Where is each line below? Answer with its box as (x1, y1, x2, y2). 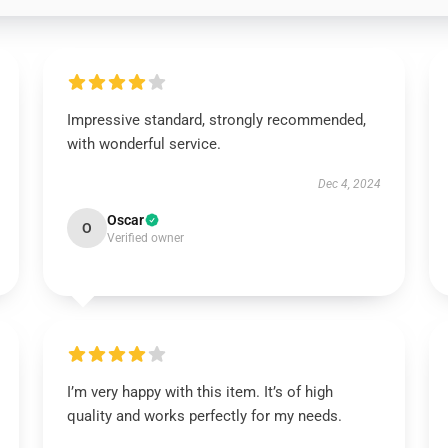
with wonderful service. (66, 135, 221, 153)
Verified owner (106, 231, 184, 245)
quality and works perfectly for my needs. (66, 407, 342, 425)
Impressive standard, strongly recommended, (66, 111, 366, 129)
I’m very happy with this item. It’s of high (66, 383, 333, 401)
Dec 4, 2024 (318, 177, 382, 191)
